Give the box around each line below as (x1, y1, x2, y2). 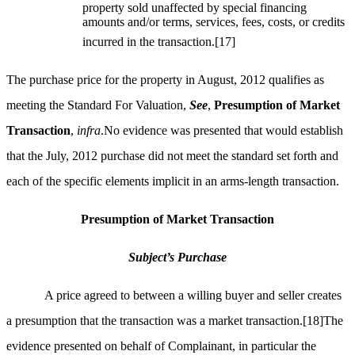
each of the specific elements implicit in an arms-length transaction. (6, 174, 339, 189)
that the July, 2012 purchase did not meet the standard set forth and (6, 149, 338, 163)
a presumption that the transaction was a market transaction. (6, 314, 303, 328)
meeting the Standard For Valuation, (6, 98, 189, 113)
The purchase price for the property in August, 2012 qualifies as (6, 73, 324, 87)
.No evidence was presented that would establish (101, 124, 343, 138)
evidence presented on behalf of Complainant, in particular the (6, 339, 316, 353)
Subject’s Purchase (128, 250, 227, 265)
